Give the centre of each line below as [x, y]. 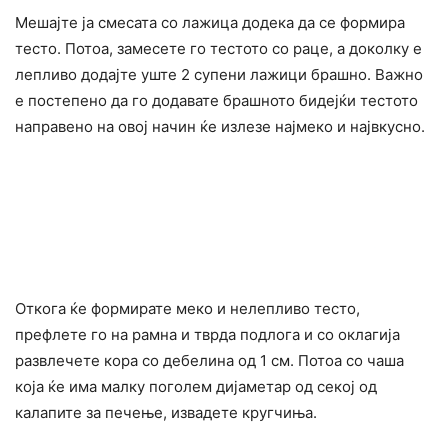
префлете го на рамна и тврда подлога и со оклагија [207, 334]
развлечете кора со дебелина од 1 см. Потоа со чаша [209, 360]
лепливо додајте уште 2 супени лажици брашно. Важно [219, 74]
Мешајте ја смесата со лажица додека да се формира [210, 22]
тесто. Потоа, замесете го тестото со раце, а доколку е [218, 48]
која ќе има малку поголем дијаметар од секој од [196, 386]
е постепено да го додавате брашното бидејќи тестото [216, 100]
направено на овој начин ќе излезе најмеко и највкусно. [220, 126]
